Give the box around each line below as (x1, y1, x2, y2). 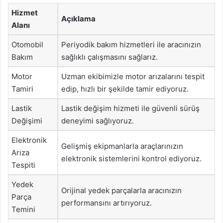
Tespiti (11, 160, 35, 170)
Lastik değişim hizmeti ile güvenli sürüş (61, 103, 200, 113)
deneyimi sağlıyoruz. (61, 115, 134, 125)
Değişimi (11, 115, 42, 125)
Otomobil (11, 39, 43, 49)
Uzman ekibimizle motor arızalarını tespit (61, 71, 205, 81)
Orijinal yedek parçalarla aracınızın (61, 185, 182, 195)
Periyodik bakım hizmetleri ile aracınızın (61, 39, 201, 49)
